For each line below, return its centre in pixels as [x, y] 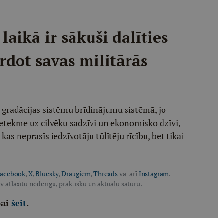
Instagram [154, 173]
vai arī [128, 173]
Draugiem [76, 173]
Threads [106, 173]
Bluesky [47, 173]
